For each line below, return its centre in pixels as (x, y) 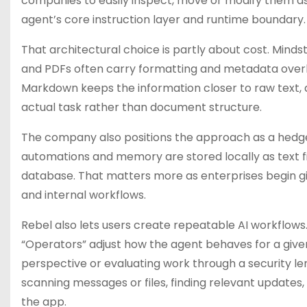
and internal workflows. (84, 195)
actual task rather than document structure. (142, 107)
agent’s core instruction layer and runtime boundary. (163, 20)
